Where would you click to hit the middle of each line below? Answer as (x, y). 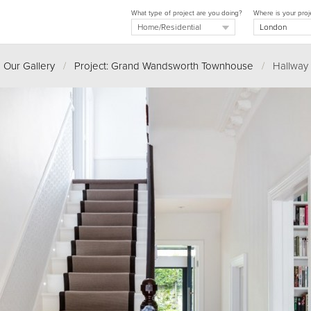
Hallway (286, 66)
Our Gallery (29, 66)
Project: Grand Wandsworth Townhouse (163, 66)
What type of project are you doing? (187, 13)
